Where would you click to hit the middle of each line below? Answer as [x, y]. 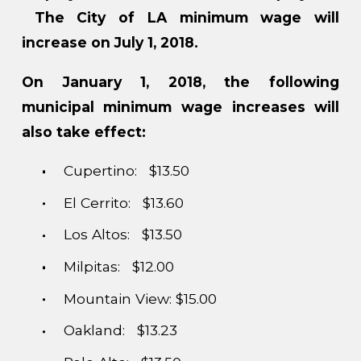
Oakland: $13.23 [120, 330]
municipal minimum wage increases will [180, 106]
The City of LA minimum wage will [180, 18]
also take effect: [83, 131]
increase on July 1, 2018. [110, 43]
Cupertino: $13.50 [126, 171]
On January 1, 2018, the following [180, 81]
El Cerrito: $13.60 [123, 202]
